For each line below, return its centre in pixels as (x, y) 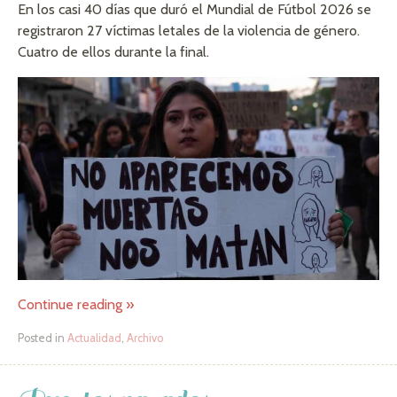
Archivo (145, 338)
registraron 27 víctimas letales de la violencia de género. (189, 31)
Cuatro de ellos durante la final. (113, 52)
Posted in (43, 338)
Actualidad (94, 338)
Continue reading (72, 304)
